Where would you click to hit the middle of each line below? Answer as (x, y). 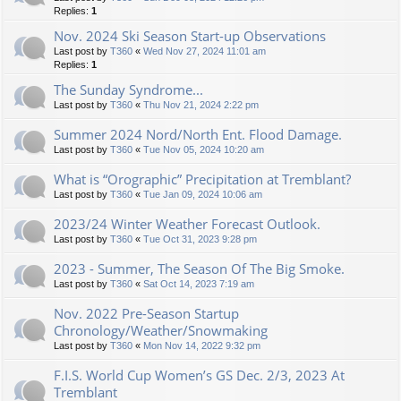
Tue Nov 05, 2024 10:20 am (204, 149)
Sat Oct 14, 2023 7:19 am (199, 283)
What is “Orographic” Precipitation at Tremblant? (202, 179)
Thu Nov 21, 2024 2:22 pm (201, 104)
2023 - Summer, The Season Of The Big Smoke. (199, 268)
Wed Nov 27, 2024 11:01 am (205, 51)
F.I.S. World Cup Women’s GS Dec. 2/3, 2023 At (199, 375)
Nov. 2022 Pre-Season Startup (146, 313)
